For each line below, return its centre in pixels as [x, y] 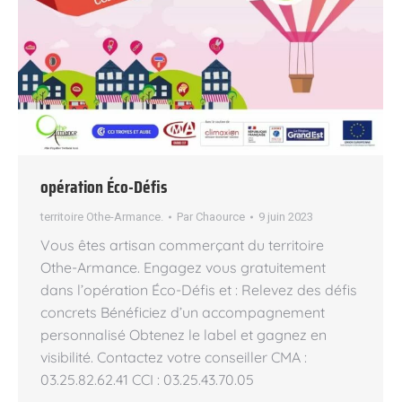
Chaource [220, 217]
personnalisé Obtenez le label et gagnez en [184, 335]
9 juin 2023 [286, 217]
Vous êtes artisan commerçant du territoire [182, 245]
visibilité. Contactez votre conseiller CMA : [174, 357]
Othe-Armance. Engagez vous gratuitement [183, 267]
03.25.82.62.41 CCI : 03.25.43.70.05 [147, 380]
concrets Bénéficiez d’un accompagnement [183, 312]
